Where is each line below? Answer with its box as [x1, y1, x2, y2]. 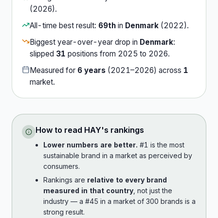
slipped [30, 49, 56, 58]
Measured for [30, 66, 77, 75]
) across [154, 66, 182, 75]
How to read [36, 125, 84, 135]
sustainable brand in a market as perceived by [43, 151, 192, 160]
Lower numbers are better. [43, 141, 138, 149]
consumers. [43, 162, 80, 170]
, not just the [133, 186, 172, 195]
